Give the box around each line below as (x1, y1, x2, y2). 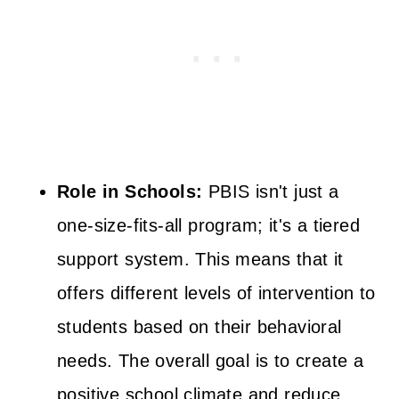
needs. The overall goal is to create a (57, 350, 364, 370)
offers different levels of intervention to (57, 282, 376, 303)
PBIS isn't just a (202, 181, 339, 201)
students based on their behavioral (57, 316, 342, 337)
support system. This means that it (57, 248, 344, 269)
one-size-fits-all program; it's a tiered (57, 215, 360, 235)
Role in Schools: (57, 181, 203, 201)
